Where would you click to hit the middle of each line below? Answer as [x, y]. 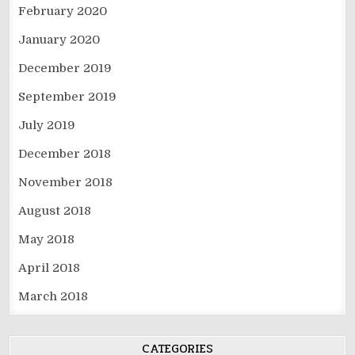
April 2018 [50, 268]
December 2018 [65, 154]
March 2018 [53, 296]
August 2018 [55, 211]
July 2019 [47, 125]
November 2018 [66, 182]
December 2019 [65, 68]
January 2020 [59, 40]
